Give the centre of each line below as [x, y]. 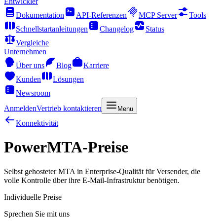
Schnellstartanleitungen [52, 29]
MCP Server [158, 15]
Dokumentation [40, 15]
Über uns [30, 65]
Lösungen [68, 79]
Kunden [28, 79]
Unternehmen [25, 52]
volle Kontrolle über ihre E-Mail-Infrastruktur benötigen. [92, 180]
